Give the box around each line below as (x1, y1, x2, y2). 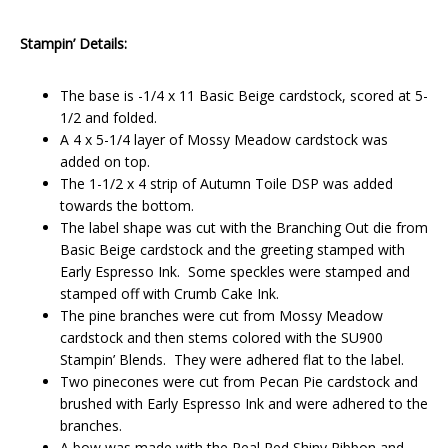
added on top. (60, 152, 150, 172)
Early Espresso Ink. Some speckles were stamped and (60, 262, 410, 282)
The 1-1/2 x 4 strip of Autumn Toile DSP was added (60, 174, 393, 194)
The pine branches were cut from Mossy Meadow (60, 306, 383, 326)
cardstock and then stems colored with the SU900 (60, 328, 383, 348)
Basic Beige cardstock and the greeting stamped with (60, 240, 405, 260)
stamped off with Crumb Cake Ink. (60, 284, 279, 304)
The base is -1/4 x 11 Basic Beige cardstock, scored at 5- (60, 86, 428, 106)
